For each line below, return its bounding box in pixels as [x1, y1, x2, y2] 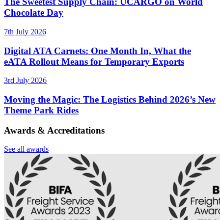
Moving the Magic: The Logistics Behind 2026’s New [4, 94, 216, 105]
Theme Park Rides [4, 105, 79, 116]
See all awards [4, 145, 49, 154]
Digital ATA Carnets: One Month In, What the [4, 45, 191, 56]
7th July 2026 [4, 27, 46, 36]
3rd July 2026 [4, 76, 47, 85]
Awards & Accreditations [4, 125, 105, 136]
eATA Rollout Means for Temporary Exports [4, 56, 184, 67]
